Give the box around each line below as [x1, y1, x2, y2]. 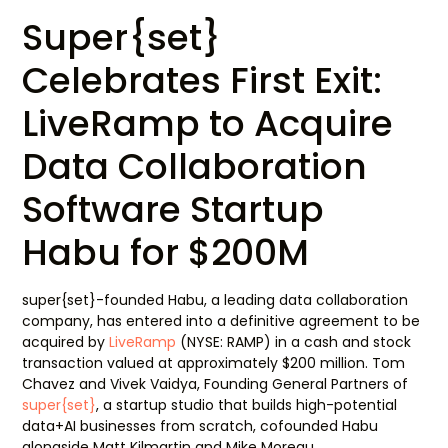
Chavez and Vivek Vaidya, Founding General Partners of [22, 374, 409, 394]
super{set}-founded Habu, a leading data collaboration [22, 290, 409, 310]
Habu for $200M [22, 227, 310, 278]
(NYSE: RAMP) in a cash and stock [176, 332, 412, 352]
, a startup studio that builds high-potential [96, 395, 398, 415]
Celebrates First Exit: [22, 55, 383, 106]
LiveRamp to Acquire [22, 98, 394, 149]
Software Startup [22, 184, 325, 235]
